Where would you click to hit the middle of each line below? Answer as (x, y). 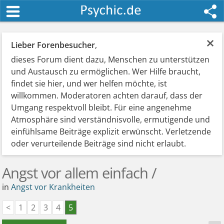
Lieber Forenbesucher (53, 45)
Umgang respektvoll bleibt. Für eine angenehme (101, 107)
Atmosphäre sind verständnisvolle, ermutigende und (111, 119)
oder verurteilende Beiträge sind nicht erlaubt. (99, 143)
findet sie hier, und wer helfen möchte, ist (89, 83)
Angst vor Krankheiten (53, 187)
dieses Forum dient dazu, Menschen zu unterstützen (110, 59)
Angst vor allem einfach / (79, 173)
